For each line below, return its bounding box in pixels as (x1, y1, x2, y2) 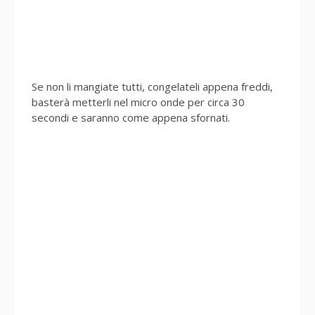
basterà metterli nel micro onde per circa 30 (32, 95, 245, 110)
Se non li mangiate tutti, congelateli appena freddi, (32, 79, 273, 94)
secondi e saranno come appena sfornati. (32, 110, 230, 125)
